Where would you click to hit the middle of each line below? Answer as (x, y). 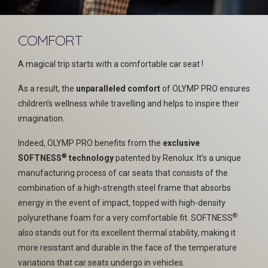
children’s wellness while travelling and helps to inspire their (129, 103)
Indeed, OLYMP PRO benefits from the (90, 143)
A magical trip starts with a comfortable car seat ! (111, 64)
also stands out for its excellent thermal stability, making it (127, 233)
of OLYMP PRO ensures (205, 89)
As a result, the (47, 89)
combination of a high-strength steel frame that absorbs (124, 188)
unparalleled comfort (118, 89)
